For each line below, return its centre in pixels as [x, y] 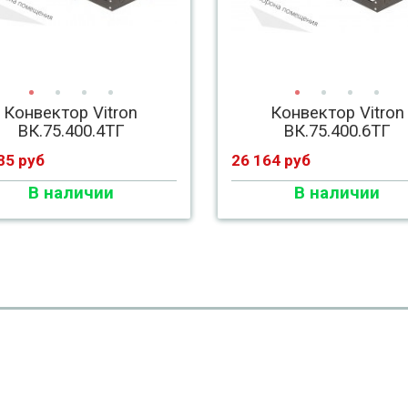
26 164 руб [270, 160]
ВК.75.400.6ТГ [337, 131]
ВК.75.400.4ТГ [71, 131]
